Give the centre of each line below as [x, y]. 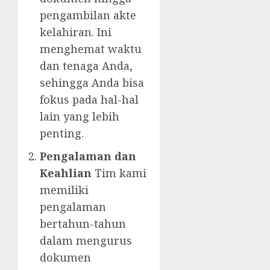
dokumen [65, 258]
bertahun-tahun [83, 224]
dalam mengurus [86, 241]
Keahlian [66, 173]
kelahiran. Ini [76, 32]
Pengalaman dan [88, 156]
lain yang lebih [80, 117]
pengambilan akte [88, 15]
